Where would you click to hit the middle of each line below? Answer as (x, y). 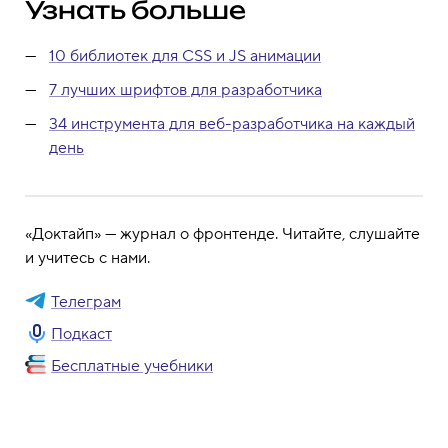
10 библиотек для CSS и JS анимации (185, 55)
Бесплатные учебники (132, 365)
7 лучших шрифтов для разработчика (185, 89)
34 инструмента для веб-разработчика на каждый (232, 123)
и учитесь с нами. (87, 257)
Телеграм (86, 301)
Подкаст (81, 333)
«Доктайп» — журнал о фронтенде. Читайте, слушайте (222, 233)
